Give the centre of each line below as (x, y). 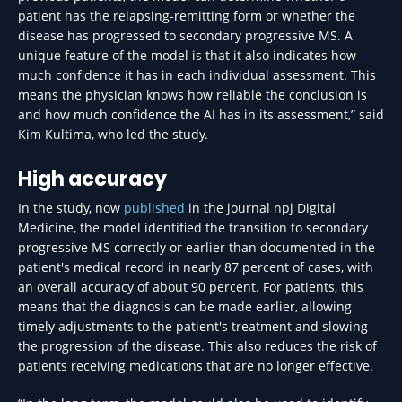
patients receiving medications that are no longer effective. (196, 366)
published (154, 208)
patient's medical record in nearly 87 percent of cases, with (196, 267)
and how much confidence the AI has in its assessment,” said (201, 114)
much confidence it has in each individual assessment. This (197, 75)
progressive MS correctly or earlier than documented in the (197, 247)
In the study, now (71, 208)
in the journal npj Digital (260, 208)
